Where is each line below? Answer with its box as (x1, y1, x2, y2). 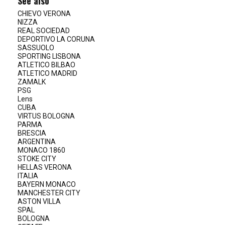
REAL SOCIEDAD (18, 27, 70, 35)
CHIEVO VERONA (18, 10, 71, 18)
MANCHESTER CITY (18, 189, 80, 197)
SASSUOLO (18, 44, 54, 52)
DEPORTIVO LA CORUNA (18, 35, 95, 43)
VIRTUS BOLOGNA (18, 112, 75, 120)
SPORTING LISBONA (18, 52, 81, 60)
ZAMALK (18, 78, 46, 86)
